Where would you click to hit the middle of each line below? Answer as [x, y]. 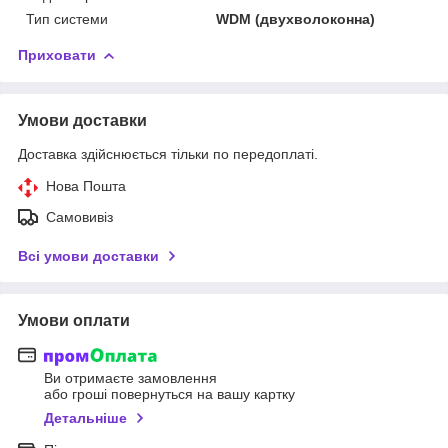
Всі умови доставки [88, 255]
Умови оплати [74, 320]
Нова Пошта [86, 185]
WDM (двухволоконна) [296, 18]
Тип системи [67, 18]
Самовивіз [79, 216]
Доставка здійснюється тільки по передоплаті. [168, 153]
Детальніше [85, 418]
